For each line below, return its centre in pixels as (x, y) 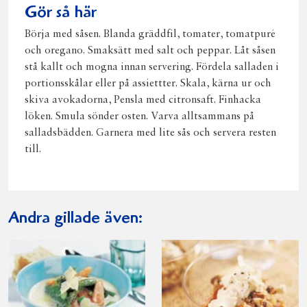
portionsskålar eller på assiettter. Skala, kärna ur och (148, 84)
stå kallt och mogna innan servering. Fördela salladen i (152, 67)
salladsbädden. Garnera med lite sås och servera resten (150, 133)
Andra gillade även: (75, 219)
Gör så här (61, 13)
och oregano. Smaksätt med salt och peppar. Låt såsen (150, 51)
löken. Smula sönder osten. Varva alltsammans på (139, 116)
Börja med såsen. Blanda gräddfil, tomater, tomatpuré (150, 34)
